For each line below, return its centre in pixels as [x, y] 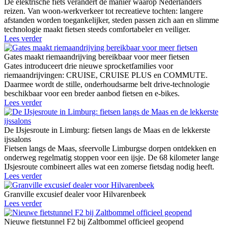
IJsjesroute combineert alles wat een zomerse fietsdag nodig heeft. [109, 167]
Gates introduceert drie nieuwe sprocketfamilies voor [89, 66]
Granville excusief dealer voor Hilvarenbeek [75, 194]
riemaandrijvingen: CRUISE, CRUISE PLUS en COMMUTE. [106, 75]
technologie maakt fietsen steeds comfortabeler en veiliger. [97, 30]
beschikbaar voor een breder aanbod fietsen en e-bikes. [92, 94]
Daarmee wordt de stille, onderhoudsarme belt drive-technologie [107, 84]
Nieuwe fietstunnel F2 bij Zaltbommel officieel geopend [94, 222]
